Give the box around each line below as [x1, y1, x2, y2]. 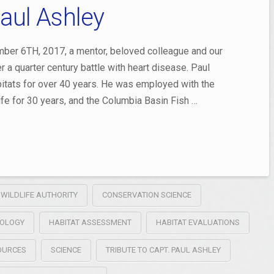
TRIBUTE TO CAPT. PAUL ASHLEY [105, 245, 221, 255]
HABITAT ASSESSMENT [48, 218, 131, 228]
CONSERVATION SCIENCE [102, 190, 191, 200]
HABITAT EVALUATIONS [155, 218, 240, 228]
